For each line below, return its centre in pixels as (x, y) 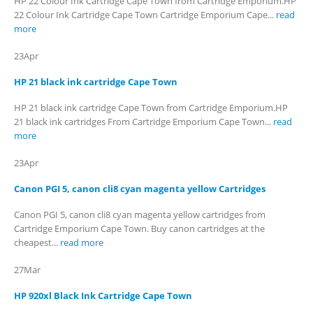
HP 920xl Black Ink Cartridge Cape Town (103, 296)
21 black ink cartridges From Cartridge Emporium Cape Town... (144, 122)
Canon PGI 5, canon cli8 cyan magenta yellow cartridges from (140, 215)
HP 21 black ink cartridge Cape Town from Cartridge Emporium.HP (151, 108)
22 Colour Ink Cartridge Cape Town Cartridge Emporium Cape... (145, 15)
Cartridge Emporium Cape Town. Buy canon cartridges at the (139, 229)
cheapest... (37, 243)
